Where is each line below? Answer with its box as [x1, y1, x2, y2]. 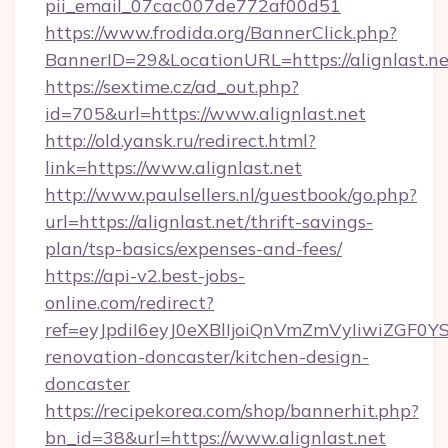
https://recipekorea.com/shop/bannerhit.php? [45, 399, 419, 422]
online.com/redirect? [45, 291, 214, 314]
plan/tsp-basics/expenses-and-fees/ [45, 237, 342, 260]
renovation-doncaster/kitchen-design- [45, 345, 369, 368]
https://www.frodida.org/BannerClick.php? [45, 21, 397, 44]
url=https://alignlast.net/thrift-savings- [45, 210, 373, 233]
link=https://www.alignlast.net [45, 156, 302, 179]
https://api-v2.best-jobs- [45, 264, 245, 287]
